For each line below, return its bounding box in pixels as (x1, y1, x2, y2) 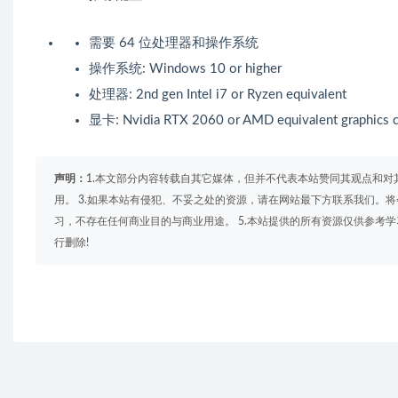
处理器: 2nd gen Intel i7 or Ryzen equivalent (89, 88, 346, 102)
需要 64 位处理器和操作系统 (89, 36, 259, 51)
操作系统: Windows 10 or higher (89, 62, 282, 76)
